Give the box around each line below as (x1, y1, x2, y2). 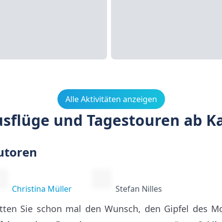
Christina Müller (12, 183, 72, 194)
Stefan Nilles (115, 183, 162, 194)
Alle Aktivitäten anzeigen (65, 94, 157, 105)
